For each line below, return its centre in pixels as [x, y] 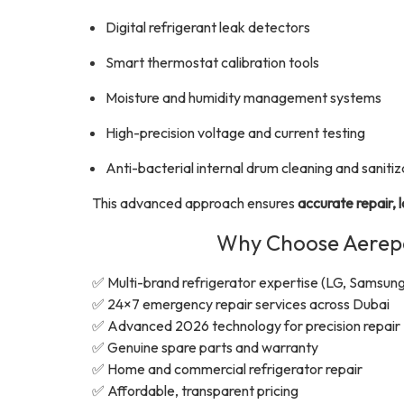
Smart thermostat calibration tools [212, 62]
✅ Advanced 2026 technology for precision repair [246, 326]
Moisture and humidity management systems [243, 97]
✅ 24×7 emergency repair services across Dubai [241, 304]
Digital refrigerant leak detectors [208, 27]
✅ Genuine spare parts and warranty [205, 347]
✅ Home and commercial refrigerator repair [227, 369]
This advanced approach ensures [195, 203]
